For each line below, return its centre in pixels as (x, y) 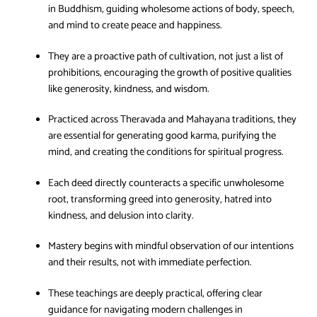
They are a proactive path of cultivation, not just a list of (166, 56)
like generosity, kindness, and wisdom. (128, 89)
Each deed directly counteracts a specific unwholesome (166, 183)
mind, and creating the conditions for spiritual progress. (166, 152)
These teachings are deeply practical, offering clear (155, 293)
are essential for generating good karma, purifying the (162, 136)
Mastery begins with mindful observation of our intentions (171, 247)
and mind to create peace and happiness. (135, 25)
